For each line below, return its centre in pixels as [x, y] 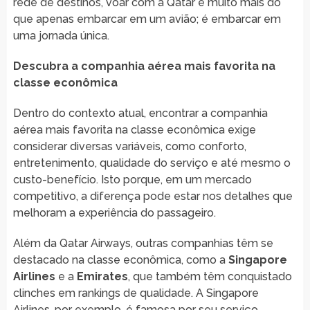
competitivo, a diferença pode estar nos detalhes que [153, 196]
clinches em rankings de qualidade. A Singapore [136, 293]
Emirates [102, 276]
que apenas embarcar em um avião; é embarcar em [147, 19]
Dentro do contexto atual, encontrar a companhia [140, 113]
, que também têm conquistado [210, 276]
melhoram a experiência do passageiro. [114, 212]
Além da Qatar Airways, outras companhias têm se [143, 243]
